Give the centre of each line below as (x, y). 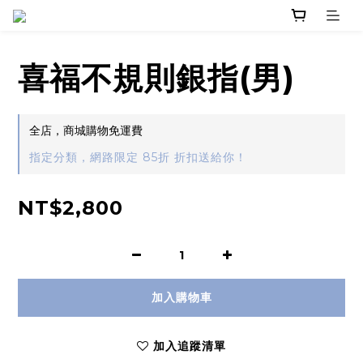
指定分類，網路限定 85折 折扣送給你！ (138, 158)
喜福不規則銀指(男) (156, 79)
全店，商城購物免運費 (86, 131)
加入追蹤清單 (190, 346)
